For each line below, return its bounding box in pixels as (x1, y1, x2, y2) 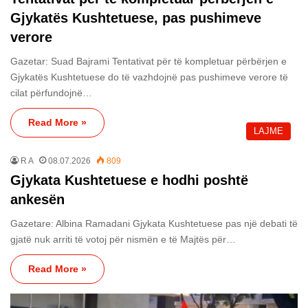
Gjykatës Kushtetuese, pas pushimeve (10, 10, 261, 26)
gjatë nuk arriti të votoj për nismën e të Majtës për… (10, 234, 236, 245)
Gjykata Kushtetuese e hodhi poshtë (10, 173, 248, 188)
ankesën (10, 192, 65, 208)
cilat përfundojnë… (10, 87, 92, 99)
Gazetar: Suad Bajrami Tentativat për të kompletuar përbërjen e (10, 56, 287, 67)
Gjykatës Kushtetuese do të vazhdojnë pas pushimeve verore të (10, 71, 288, 83)
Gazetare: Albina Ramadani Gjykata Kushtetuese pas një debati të (10, 218, 298, 230)
